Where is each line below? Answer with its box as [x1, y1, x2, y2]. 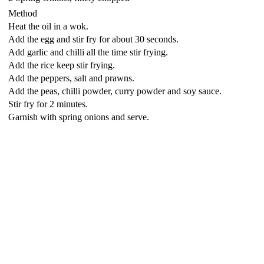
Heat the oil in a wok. [8, 21, 88, 31]
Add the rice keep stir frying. [8, 60, 115, 70]
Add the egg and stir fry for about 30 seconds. [8, 34, 179, 44]
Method [8, 8, 37, 18]
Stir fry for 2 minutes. [8, 99, 88, 109]
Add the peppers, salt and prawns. [8, 73, 134, 83]
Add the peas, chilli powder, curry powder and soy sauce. [8, 86, 222, 96]
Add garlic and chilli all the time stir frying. [8, 47, 168, 57]
